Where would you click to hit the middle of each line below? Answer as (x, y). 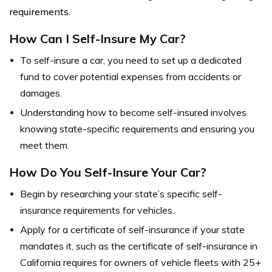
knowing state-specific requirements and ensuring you (137, 129)
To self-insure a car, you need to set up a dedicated (131, 60)
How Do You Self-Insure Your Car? (108, 172)
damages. (41, 93)
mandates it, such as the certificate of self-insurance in (139, 246)
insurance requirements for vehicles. (97, 210)
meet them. (45, 145)
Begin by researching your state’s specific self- (121, 194)
